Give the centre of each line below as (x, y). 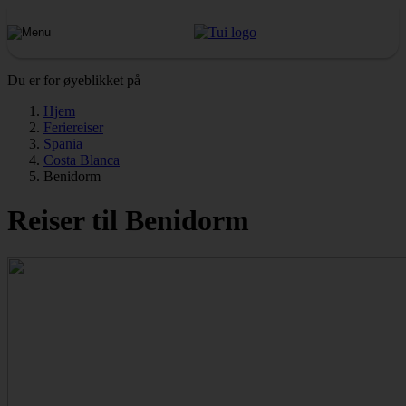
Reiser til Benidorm (128, 221)
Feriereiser (73, 127)
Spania (63, 144)
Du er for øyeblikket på (74, 80)
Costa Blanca (82, 160)
